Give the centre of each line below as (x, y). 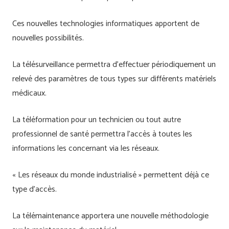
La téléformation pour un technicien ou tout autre (97, 120)
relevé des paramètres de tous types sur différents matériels (114, 79)
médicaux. (29, 93)
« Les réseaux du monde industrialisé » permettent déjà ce (111, 175)
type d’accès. (35, 189)
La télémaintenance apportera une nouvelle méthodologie (110, 216)
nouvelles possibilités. (48, 38)
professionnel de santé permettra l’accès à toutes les (102, 134)
